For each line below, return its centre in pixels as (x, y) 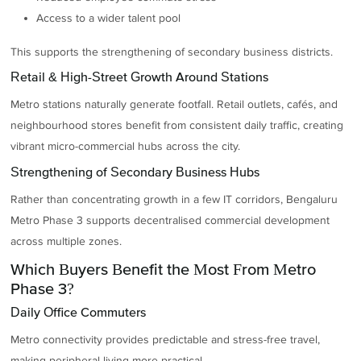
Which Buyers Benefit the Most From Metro (164, 269)
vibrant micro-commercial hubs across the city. (126, 147)
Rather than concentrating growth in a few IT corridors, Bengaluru (174, 200)
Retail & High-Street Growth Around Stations (140, 77)
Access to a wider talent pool (109, 18)
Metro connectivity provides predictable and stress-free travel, (166, 340)
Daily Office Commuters (79, 311)
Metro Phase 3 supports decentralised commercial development (170, 221)
